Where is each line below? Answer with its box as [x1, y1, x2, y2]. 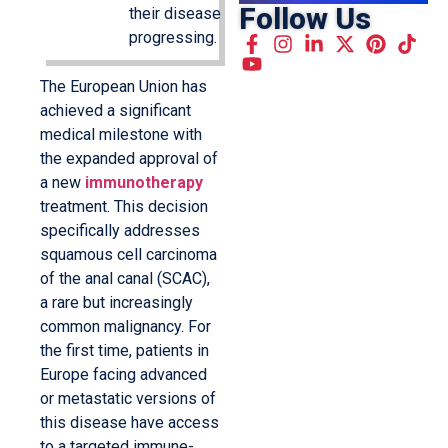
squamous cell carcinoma [40, 245, 217, 265]
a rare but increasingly [40, 293, 193, 313]
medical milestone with [40, 125, 202, 145]
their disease [129, 4, 221, 24]
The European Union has [40, 77, 207, 97]
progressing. [129, 28, 217, 48]
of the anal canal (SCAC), [40, 269, 210, 289]
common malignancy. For [40, 317, 211, 337]
